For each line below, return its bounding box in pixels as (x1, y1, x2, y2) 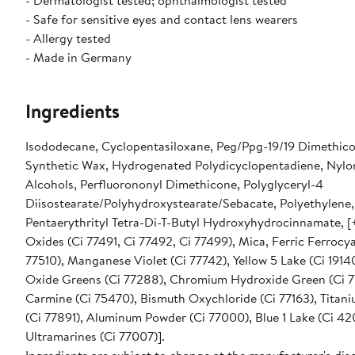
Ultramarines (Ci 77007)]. (25, 327, 165, 345)
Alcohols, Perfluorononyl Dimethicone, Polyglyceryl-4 (25, 175, 323, 193)
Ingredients (25, 97, 120, 125)
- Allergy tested (25, 29, 111, 48)
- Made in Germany (25, 48, 132, 67)
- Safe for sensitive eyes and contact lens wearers (25, 10, 298, 29)
